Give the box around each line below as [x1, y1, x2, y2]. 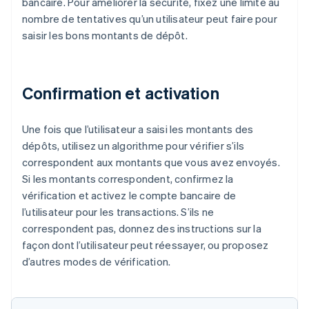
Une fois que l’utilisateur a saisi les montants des [22, 122, 254, 137]
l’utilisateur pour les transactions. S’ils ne [22, 205, 214, 219]
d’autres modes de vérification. [22, 255, 171, 269]
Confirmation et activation [22, 82, 219, 104]
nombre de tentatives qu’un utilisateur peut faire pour [22, 12, 277, 26]
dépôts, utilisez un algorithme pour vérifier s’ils [22, 139, 245, 153]
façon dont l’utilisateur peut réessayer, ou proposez [22, 238, 269, 252]
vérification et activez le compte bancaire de [22, 188, 237, 203]
